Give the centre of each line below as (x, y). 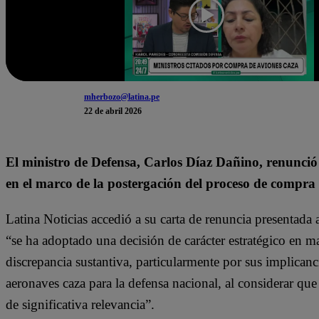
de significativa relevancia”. (80, 304)
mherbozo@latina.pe (122, 97)
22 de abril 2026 (113, 111)
